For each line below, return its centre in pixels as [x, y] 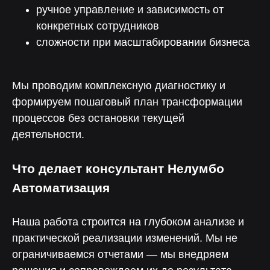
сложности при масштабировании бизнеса [143, 42]
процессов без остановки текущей [98, 118]
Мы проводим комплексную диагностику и [119, 86]
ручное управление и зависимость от [130, 10]
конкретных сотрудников [98, 26]
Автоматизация [61, 188]
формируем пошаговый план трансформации [127, 102]
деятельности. [48, 134]
